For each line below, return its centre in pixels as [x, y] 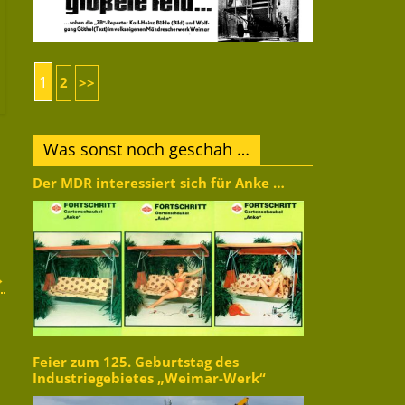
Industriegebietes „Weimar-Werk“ [149, 378]
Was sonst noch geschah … [146, 149]
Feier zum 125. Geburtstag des [136, 362]
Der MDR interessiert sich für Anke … [159, 183]
